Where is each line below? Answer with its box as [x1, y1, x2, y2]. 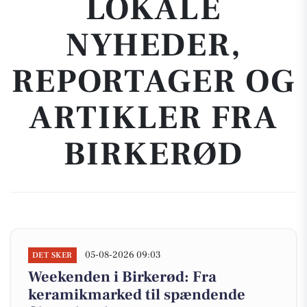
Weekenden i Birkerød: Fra [28, 267, 217, 286]
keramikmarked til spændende [28, 285, 245, 304]
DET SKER [32, 250, 73, 260]
